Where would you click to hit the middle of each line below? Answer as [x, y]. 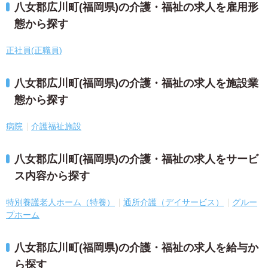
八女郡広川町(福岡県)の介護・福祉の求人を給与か [136, 248]
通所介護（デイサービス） [173, 202]
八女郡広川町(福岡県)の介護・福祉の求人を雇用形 [136, 7]
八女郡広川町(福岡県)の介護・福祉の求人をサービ [136, 159]
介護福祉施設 [56, 127]
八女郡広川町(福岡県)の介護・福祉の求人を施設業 [136, 83]
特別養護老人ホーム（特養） [60, 202]
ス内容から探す [52, 176]
